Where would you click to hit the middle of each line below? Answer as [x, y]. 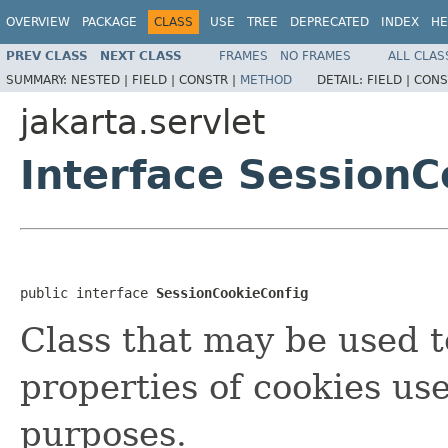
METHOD [266, 79]
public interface [88, 292]
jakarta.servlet [142, 121]
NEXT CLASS [141, 55]
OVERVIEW [38, 22]
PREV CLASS [47, 55]
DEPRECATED [329, 22]
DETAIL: [342, 79]
